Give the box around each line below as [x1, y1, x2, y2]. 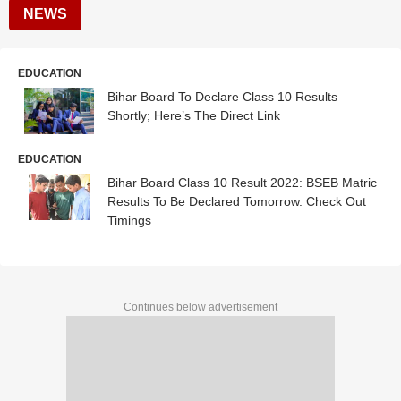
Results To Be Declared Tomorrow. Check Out [107, 193, 366, 209]
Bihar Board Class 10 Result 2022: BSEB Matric [107, 175, 377, 190]
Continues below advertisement [124, 300, 277, 313]
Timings [107, 212, 151, 227]
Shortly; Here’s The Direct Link [107, 108, 280, 123]
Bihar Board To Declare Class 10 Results [107, 90, 337, 104]
